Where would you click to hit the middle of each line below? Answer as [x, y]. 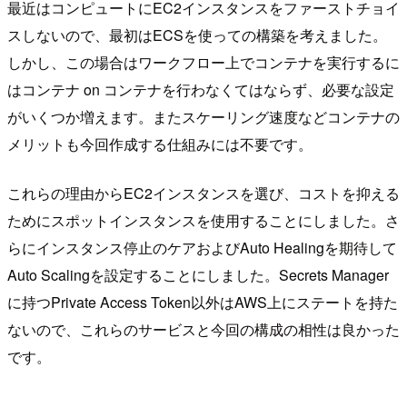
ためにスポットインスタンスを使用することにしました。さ [203, 221]
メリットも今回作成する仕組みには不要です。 [160, 144]
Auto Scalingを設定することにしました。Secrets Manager [198, 275]
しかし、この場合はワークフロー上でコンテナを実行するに [203, 63]
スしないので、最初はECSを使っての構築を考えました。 [197, 35]
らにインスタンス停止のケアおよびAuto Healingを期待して [202, 248]
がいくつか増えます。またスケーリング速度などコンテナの [203, 117]
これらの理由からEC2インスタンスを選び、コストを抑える [203, 194]
